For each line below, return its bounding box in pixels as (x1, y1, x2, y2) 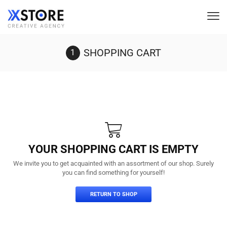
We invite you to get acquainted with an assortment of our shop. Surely (13, 159, 214, 167)
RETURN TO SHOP (90, 191, 137, 198)
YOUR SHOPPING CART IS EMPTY (28, 142, 199, 156)
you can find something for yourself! (62, 168, 165, 176)
